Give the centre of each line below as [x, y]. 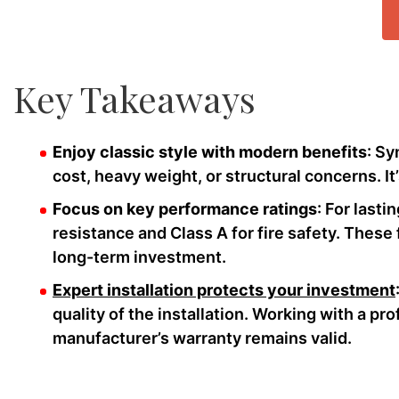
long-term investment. [139, 257]
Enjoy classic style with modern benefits [210, 152]
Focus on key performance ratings [185, 209]
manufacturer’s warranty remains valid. [202, 338]
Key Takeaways [134, 98]
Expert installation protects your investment [224, 290]
